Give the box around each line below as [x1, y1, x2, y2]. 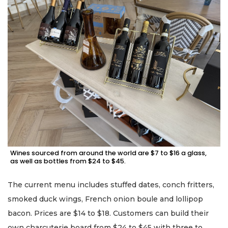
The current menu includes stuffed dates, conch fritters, [8, 180, 214, 189]
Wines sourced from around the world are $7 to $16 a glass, [10, 148, 207, 157]
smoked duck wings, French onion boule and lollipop [8, 194, 203, 204]
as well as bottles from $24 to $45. [10, 156, 126, 165]
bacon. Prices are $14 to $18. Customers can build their [8, 208, 209, 218]
